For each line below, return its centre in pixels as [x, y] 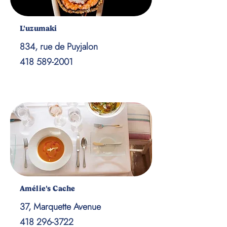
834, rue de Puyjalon [59, 47]
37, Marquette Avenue [60, 207]
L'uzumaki [39, 28]
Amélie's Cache [48, 188]
